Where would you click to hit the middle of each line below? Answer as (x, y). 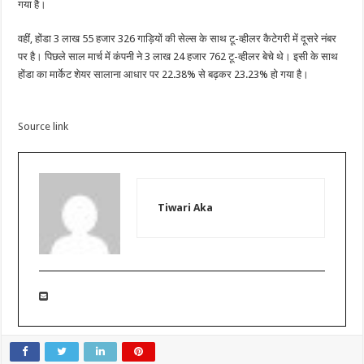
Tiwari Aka (186, 207)
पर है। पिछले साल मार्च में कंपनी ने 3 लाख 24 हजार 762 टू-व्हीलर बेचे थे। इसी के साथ (178, 57)
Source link (43, 127)
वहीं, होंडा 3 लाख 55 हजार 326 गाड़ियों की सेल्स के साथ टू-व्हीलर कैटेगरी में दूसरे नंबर (178, 39)
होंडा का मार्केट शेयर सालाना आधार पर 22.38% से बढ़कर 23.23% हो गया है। (164, 75)
